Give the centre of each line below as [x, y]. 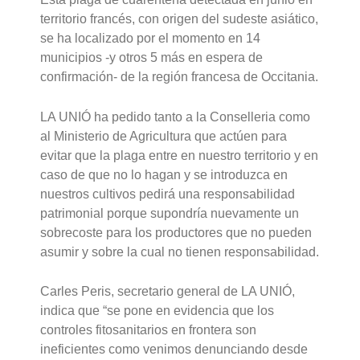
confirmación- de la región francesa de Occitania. [180, 77]
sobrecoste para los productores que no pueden [176, 232]
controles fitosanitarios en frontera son [149, 330]
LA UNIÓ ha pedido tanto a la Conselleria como [176, 117]
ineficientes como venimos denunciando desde [174, 350]
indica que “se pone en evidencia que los [157, 311]
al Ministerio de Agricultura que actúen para [164, 136]
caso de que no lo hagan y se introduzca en [164, 174]
